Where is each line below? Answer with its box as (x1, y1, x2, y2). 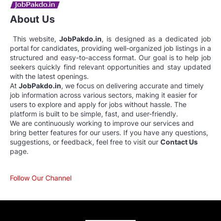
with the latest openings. (10, 72, 89, 81)
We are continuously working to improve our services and (10, 119, 194, 128)
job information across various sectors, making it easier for (10, 91, 197, 100)
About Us (10, 13, 55, 26)
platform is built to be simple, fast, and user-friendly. (10, 110, 178, 118)
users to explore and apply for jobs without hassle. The (10, 100, 186, 109)
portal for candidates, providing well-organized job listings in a (10, 44, 211, 53)
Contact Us (160, 138, 198, 147)
